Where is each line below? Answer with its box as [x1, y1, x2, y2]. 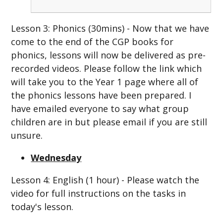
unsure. [11, 129, 43, 142]
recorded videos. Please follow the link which [11, 62, 202, 75]
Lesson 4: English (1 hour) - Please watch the [11, 174, 200, 186]
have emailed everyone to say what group [11, 103, 189, 115]
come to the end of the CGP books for [11, 36, 174, 48]
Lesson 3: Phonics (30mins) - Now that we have [11, 22, 210, 35]
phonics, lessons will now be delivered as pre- [11, 49, 206, 61]
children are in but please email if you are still [11, 116, 208, 128]
